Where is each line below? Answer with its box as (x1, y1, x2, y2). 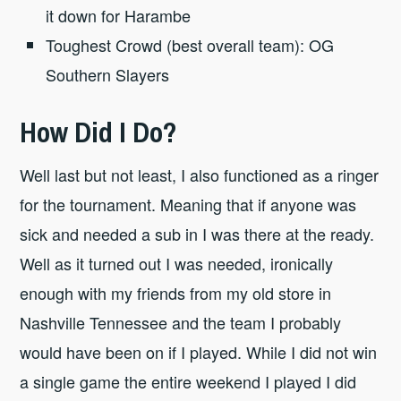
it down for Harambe (46, 3, 192, 27)
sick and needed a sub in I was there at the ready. (20, 222, 375, 246)
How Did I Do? (20, 112, 178, 151)
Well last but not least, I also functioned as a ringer (20, 163, 380, 187)
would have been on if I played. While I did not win (20, 340, 378, 364)
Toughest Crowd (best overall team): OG (46, 32, 335, 56)
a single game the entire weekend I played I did (20, 370, 357, 394)
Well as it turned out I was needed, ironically (20, 252, 334, 276)
